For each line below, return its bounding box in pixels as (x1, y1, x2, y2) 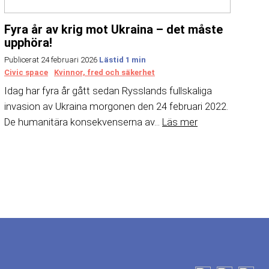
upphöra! (4, 35, 53, 50)
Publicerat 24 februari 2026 (4, 55, 100, 65)
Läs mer (162, 116, 198, 128)
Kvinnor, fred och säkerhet (54, 68, 156, 77)
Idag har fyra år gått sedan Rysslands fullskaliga (4, 85, 213, 97)
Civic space (4, 68, 49, 77)
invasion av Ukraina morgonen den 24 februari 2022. (4, 100, 229, 112)
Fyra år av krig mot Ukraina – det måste (4, 22, 223, 37)
